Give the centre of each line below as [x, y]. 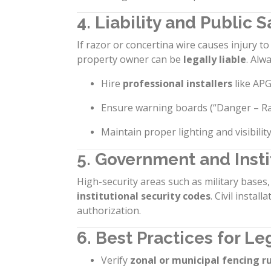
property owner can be [130, 59]
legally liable [215, 59]
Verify [116, 260]
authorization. [109, 211]
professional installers [178, 83]
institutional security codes [144, 196]
